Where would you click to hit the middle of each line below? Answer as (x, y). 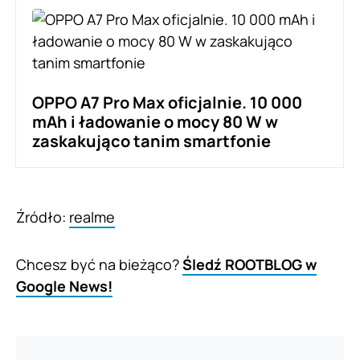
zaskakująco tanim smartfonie (151, 141)
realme (92, 217)
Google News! (64, 286)
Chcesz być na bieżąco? (99, 264)
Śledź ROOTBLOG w (250, 264)
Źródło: (43, 217)
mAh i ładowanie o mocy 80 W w (155, 121)
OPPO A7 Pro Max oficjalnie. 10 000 (167, 102)
